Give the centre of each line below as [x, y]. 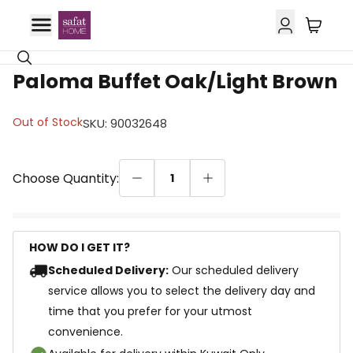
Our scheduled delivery [235, 270]
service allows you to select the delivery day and [182, 291]
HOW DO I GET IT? [80, 247]
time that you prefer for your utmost [150, 311]
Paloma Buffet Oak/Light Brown [175, 82]
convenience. [85, 332]
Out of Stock [48, 122]
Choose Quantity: [66, 178]
